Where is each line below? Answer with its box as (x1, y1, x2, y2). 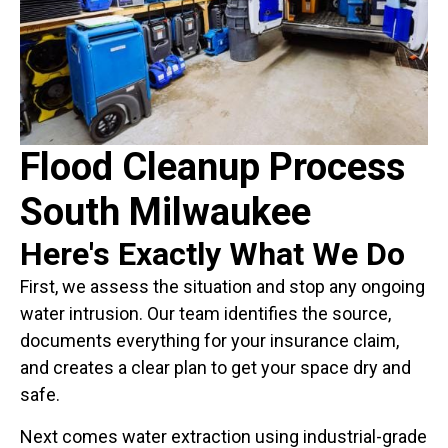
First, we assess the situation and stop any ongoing (20, 276, 425, 298)
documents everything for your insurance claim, (20, 330, 399, 352)
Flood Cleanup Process (20, 145, 405, 190)
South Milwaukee (20, 190, 311, 235)
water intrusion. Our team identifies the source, (20, 303, 391, 325)
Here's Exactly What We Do (20, 235, 405, 274)
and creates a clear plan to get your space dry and (20, 357, 411, 379)
